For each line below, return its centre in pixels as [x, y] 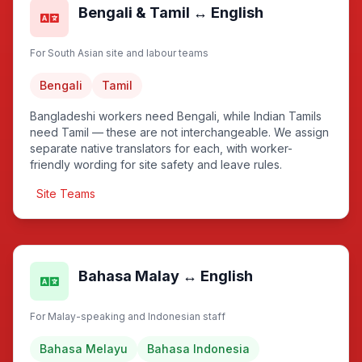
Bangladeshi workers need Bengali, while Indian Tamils [176, 116]
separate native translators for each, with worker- [161, 148]
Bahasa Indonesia [198, 349]
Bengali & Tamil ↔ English [171, 13]
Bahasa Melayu [84, 349]
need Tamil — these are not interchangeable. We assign [179, 132]
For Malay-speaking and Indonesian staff [128, 316]
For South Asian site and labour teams [119, 53]
